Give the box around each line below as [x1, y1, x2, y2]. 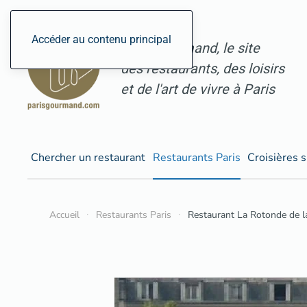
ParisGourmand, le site [121, 40, 260, 57]
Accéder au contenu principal [32, 33, 171, 46]
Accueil [49, 208, 79, 222]
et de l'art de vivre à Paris [121, 81, 275, 98]
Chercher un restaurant [31, 149, 146, 165]
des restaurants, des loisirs [121, 60, 284, 77]
